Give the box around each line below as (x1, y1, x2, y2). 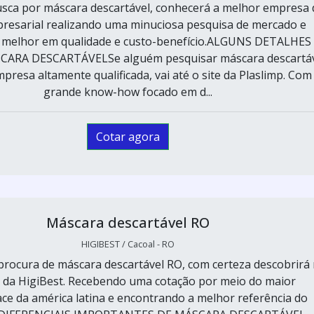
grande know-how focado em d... (43, 83, 212, 100)
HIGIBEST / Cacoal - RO (81, 237, 175, 250)
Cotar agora (95, 128, 160, 144)
